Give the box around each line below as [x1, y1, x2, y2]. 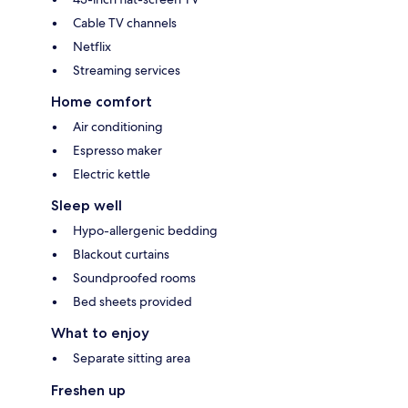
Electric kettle [73, 166, 150, 183]
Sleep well [51, 197, 122, 215]
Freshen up [51, 382, 126, 400]
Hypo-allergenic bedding [73, 222, 218, 240]
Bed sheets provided [73, 293, 192, 311]
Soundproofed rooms [73, 270, 196, 287]
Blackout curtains [73, 246, 169, 263]
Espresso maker [73, 142, 162, 159]
